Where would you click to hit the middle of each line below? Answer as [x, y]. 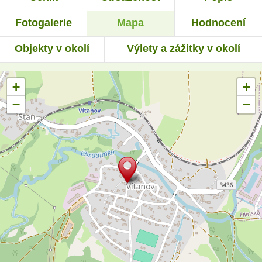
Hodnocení [218, 23]
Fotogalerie [43, 23]
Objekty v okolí [52, 49]
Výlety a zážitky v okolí [183, 49]
